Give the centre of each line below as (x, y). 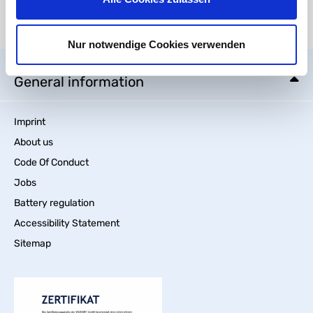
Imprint (30, 122)
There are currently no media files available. (111, 29)
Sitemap (32, 244)
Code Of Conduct (51, 163)
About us (34, 143)
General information (79, 82)
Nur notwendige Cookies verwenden (156, 44)
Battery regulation (54, 203)
